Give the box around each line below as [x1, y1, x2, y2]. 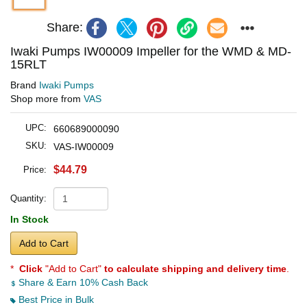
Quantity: [10, 193, 47, 204]
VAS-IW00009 [53, 140, 114, 152]
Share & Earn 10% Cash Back [16, 276, 148, 288]
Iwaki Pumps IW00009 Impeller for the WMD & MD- [10, 44, 291, 58]
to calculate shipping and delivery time [104, 262, 286, 274]
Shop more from [10, 93, 84, 104]
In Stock [10, 213, 49, 225]
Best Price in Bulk [16, 293, 94, 305]
